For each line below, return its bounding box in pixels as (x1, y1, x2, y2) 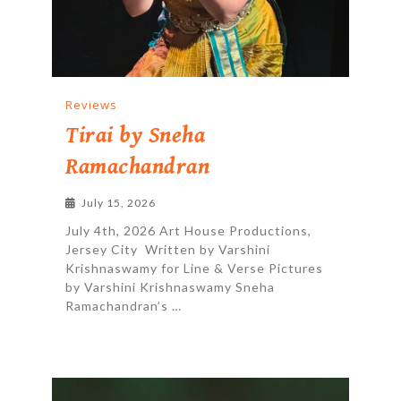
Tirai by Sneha (65, 123, 206, 149)
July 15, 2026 (81, 196, 157, 209)
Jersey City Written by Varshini (65, 242, 271, 257)
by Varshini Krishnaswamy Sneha (65, 279, 276, 294)
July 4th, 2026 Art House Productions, (65, 223, 312, 238)
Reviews (65, 97, 118, 113)
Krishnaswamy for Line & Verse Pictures (65, 260, 324, 276)
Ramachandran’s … (65, 298, 183, 313)
